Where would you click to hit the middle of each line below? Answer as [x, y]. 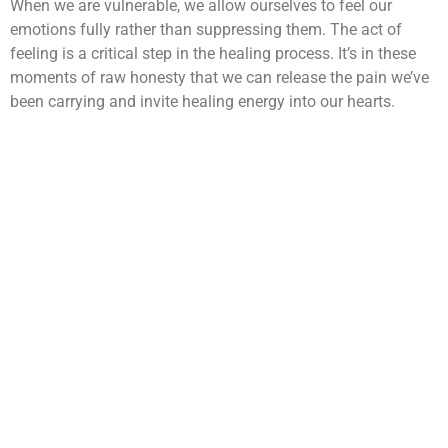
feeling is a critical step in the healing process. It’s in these [213, 53]
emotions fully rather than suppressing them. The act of [206, 29]
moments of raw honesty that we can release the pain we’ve [219, 77]
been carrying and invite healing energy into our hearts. [202, 101]
